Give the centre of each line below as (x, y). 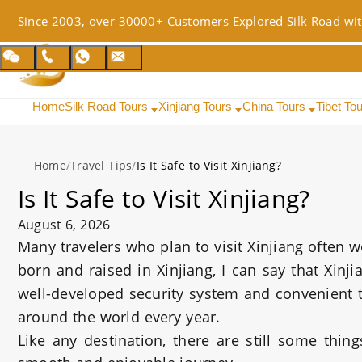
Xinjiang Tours (197, 106)
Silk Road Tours (108, 106)
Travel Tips (101, 165)
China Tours (276, 106)
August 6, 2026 (64, 225)
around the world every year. (119, 317)
